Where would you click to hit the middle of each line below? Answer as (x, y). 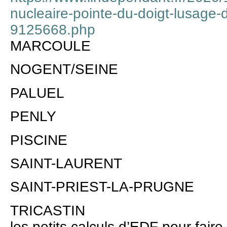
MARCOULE (50, 46)
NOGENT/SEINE (64, 69)
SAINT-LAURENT (66, 164)
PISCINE (39, 140)
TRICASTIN (48, 210)
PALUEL (37, 93)
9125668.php (53, 30)
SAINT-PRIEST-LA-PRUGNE (102, 187)
